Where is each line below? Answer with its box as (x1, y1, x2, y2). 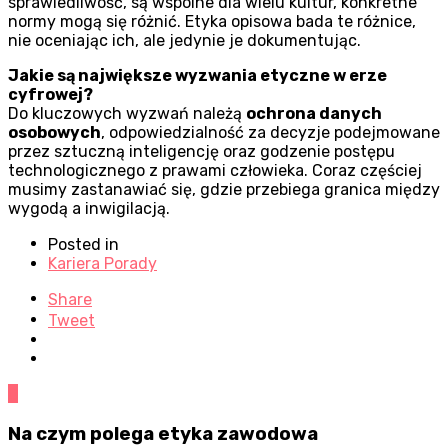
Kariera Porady (48, 254, 157, 274)
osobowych (8, 122, 101, 142)
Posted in (48, 235, 119, 255)
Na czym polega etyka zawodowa (8, 423, 318, 445)
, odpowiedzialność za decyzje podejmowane (101, 122, 440, 142)
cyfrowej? (8, 84, 93, 104)
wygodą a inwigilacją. (8, 198, 170, 218)
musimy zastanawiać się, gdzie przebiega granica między (8, 179, 440, 199)
